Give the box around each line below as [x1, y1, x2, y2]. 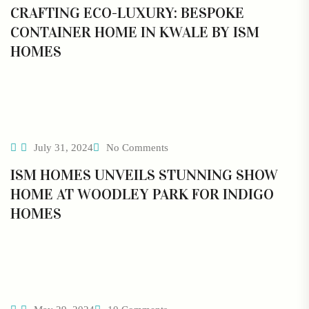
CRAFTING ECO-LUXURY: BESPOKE [10, 3, 244, 23]
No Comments [106, 142, 168, 154]
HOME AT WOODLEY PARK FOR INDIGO [10, 185, 274, 204]
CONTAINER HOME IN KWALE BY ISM [10, 23, 259, 42]
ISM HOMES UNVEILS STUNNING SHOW [10, 166, 278, 185]
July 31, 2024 [31, 142, 93, 154]
